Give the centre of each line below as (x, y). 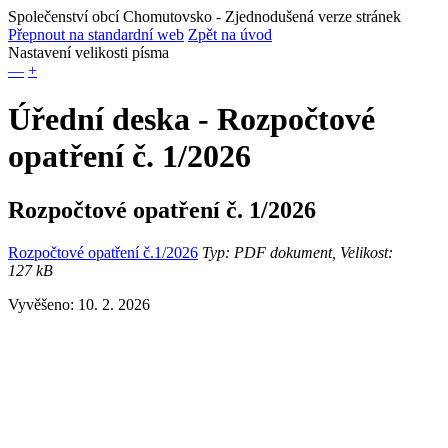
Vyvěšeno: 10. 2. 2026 (79, 304)
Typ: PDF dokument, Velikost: (295, 252)
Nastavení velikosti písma (88, 52)
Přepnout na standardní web (96, 34)
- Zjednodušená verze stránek (306, 16)
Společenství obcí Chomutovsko (110, 16)
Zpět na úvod (230, 34)
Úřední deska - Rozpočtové (191, 119)
